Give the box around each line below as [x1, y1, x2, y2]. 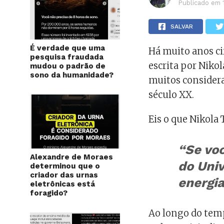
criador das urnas [30, 170, 98, 179]
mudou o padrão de [30, 61, 105, 70]
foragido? [30, 188, 67, 197]
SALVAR [170, 22, 193, 30]
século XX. [148, 88, 194, 100]
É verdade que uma [30, 43, 105, 52]
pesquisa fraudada [30, 52, 103, 61]
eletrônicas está [30, 179, 95, 188]
